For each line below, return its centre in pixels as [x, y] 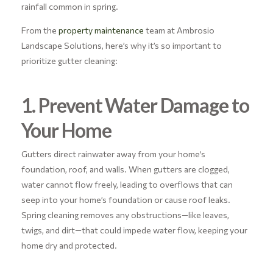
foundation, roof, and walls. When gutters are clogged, [125, 169]
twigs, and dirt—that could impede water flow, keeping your [134, 230]
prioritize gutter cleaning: [69, 60]
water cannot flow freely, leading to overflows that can [127, 184]
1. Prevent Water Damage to [135, 105]
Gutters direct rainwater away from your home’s [113, 154]
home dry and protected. [69, 245]
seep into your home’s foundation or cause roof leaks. [126, 199]
